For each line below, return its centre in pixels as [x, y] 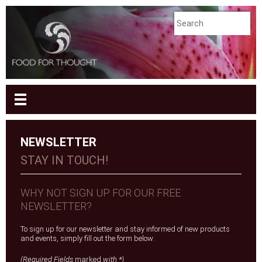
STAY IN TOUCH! [64, 160]
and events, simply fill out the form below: [88, 238]
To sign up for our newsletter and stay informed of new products [125, 229]
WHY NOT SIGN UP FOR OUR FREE [101, 193]
